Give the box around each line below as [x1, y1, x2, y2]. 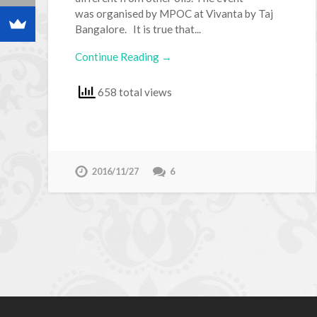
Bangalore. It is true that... [75, 22, 202, 35]
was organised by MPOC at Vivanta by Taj [75, 6, 274, 20]
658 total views [96, 86, 173, 99]
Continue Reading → [75, 50, 173, 63]
